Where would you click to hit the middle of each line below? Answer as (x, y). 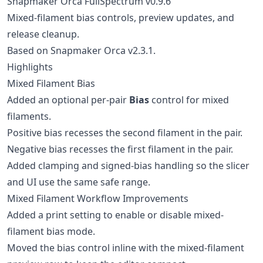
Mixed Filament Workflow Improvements (98, 198)
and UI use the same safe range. (79, 182)
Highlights (30, 67)
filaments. (29, 116)
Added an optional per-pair (68, 100)
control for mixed (189, 100)
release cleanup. (43, 34)
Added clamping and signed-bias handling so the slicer (128, 166)
